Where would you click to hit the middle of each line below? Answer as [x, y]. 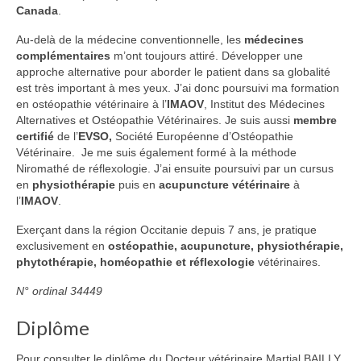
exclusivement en [62, 245]
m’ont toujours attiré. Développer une [207, 55]
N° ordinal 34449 [59, 290]
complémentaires [63, 55]
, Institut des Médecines [264, 104]
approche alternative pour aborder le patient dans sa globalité [173, 71]
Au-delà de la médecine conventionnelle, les [130, 39]
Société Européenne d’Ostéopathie [204, 136]
